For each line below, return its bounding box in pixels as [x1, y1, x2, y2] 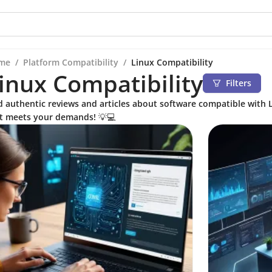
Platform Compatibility [23, 56, 118, 68]
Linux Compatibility [131, 56, 213, 68]
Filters [226, 77, 251, 89]
